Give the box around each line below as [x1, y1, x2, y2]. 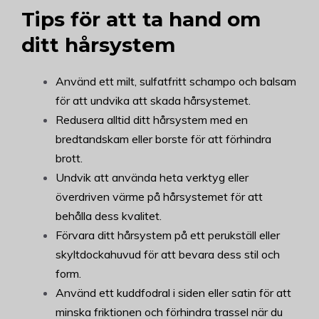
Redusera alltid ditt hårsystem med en [56, 113, 248, 127]
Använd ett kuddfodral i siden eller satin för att [56, 286, 291, 300]
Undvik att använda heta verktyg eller [56, 170, 249, 185]
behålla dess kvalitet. [56, 209, 162, 224]
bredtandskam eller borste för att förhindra [56, 132, 271, 147]
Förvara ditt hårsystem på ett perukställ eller [56, 228, 280, 243]
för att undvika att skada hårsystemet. [56, 93, 251, 108]
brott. [56, 151, 83, 166]
